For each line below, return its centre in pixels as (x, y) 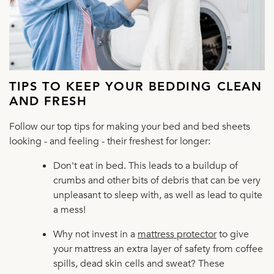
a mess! (69, 209)
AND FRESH (48, 102)
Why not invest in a (94, 234)
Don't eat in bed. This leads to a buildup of (146, 165)
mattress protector (177, 234)
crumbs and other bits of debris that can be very (157, 180)
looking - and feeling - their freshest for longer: (110, 141)
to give (233, 234)
